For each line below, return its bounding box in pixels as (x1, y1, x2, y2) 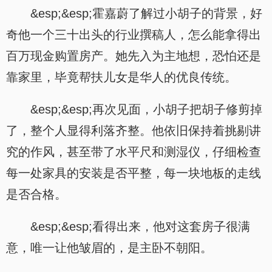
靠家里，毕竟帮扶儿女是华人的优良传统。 (6, 70, 237, 84)
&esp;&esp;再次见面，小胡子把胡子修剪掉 (30, 103, 262, 116)
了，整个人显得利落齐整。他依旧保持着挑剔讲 (6, 124, 261, 137)
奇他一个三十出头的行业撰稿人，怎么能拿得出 (6, 28, 261, 41)
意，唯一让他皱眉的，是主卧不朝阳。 (6, 241, 212, 254)
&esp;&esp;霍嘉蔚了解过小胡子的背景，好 (30, 7, 262, 20)
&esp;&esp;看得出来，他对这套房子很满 (30, 220, 250, 233)
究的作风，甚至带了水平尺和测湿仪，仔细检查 (6, 145, 261, 158)
